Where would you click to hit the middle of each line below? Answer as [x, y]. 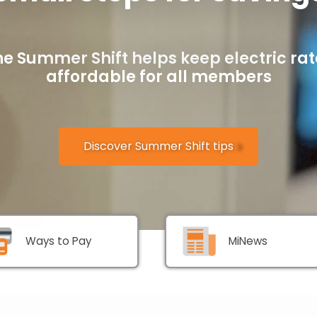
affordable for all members [158, 77]
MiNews [248, 241]
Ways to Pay [58, 241]
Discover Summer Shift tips [158, 146]
